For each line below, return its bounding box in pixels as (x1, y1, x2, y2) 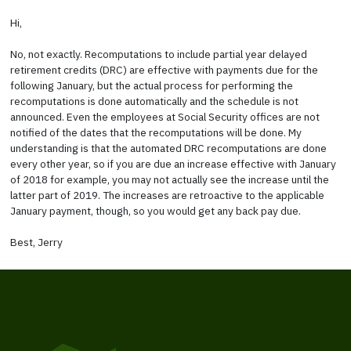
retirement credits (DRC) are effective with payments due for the (9, 62, 318, 77)
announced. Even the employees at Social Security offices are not (9, 109, 320, 124)
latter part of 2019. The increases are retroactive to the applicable (9, 187, 324, 202)
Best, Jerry (9, 234, 63, 249)
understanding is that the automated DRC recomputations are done (9, 140, 327, 155)
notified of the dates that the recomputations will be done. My (9, 125, 302, 139)
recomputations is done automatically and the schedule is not (9, 93, 299, 108)
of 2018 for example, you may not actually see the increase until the (9, 172, 329, 186)
